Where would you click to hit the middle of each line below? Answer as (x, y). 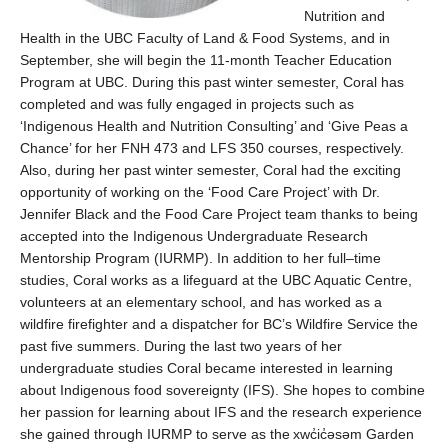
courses (293, 148)
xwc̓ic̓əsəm (327, 434)
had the (327, 170)
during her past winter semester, (157, 170)
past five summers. (80, 346)
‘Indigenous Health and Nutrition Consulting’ (158, 126)
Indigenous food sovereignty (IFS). (169, 390)
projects (278, 104)
